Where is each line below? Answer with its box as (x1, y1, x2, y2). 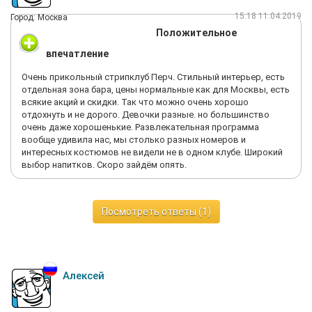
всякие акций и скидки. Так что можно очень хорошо (22, 97, 249, 107)
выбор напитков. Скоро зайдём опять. (22, 159, 187, 170)
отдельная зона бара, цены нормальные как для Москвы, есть (22, 84, 290, 95)
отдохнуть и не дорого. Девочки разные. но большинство (22, 109, 270, 120)
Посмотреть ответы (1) (101, 206, 211, 217)
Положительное (156, 27, 237, 38)
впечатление (46, 48, 109, 59)
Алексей (63, 270, 104, 282)
